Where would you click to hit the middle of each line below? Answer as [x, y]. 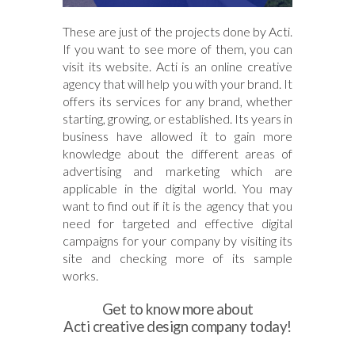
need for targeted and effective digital [177, 223]
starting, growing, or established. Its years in [177, 119]
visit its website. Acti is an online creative [177, 67]
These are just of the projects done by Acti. [177, 32]
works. [80, 276]
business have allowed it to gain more [177, 136]
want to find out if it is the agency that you [177, 206]
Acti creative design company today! [177, 327]
